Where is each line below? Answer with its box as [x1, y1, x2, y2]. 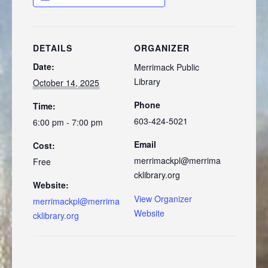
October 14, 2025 [33, 77, 99, 89]
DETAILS [33, 42, 72, 54]
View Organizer [134, 193, 192, 205]
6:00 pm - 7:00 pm [33, 116, 103, 128]
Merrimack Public [134, 61, 199, 73]
